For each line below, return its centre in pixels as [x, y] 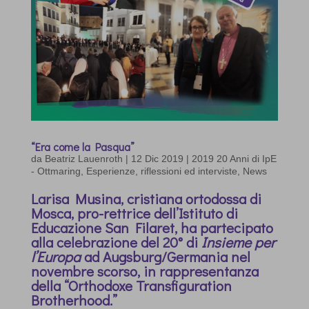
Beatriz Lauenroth [83, 159]
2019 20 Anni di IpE [234, 159]
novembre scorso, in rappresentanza [144, 271]
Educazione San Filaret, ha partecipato [152, 228]
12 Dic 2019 [157, 159]
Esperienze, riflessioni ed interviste [161, 171]
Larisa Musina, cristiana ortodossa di [146, 199]
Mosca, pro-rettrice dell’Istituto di [134, 213]
